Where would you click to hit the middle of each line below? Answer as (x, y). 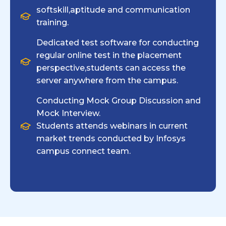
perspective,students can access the (111, 68)
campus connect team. (83, 151)
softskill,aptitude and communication (113, 10)
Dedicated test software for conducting (118, 43)
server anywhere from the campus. (107, 81)
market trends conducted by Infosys (111, 139)
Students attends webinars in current (112, 126)
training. (52, 23)
